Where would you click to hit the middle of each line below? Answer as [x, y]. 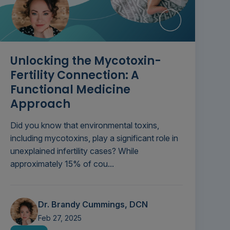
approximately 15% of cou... [62, 164]
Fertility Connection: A [74, 75]
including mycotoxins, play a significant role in [94, 138]
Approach [40, 104]
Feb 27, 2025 [60, 218]
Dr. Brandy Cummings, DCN [93, 205]
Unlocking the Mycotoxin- [85, 61]
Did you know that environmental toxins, [84, 126]
